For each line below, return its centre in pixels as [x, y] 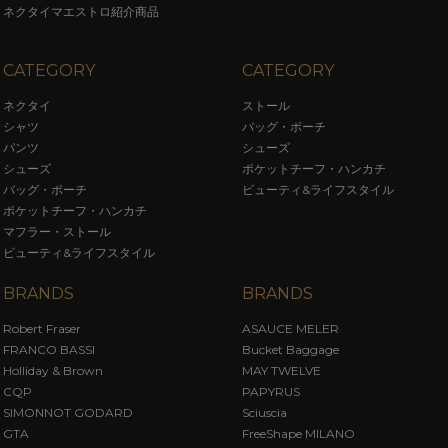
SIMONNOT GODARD [67, 412]
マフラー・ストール [56, 231]
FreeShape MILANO [299, 433]
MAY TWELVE [282, 370]
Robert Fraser [41, 328]
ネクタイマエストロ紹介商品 [80, 11]
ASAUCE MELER [291, 328]
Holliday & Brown [52, 370]
